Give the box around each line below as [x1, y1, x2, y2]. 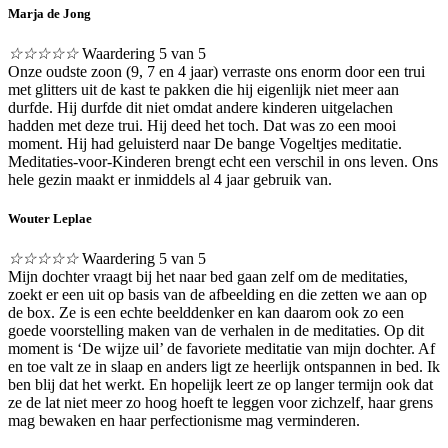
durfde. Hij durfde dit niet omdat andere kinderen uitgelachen [8, 98, 393, 116]
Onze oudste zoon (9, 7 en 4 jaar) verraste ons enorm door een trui [8, 62, 425, 80]
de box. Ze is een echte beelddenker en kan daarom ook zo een [8, 304, 404, 322]
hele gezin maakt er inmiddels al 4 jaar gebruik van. [8, 170, 332, 188]
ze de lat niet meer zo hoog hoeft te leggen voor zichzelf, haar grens [8, 394, 433, 412]
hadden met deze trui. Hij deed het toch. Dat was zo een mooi [8, 116, 396, 134]
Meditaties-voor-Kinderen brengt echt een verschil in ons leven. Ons [8, 152, 438, 170]
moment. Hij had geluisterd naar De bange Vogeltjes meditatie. [8, 134, 402, 152]
